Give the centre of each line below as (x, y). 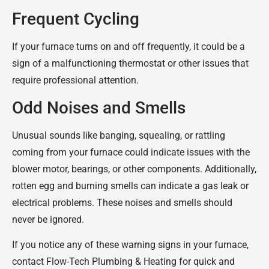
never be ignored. (48, 219)
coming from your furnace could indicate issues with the (131, 152)
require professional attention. (75, 80)
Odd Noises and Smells (99, 107)
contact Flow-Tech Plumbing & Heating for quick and (123, 261)
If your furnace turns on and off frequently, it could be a (128, 47)
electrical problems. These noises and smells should (122, 202)
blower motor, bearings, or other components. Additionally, (134, 169)
